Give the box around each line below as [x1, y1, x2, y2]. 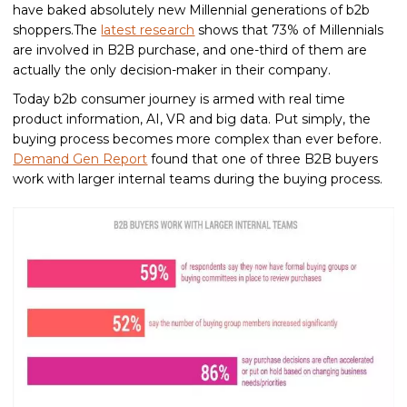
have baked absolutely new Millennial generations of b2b [13, 2, 371, 18]
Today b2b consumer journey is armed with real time [13, 91, 346, 107]
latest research [101, 22, 195, 38]
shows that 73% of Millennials [194, 22, 384, 38]
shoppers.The [13, 22, 102, 38]
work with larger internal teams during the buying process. [13, 171, 383, 187]
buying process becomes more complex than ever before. [13, 131, 382, 147]
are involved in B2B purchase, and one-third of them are [13, 42, 368, 58]
